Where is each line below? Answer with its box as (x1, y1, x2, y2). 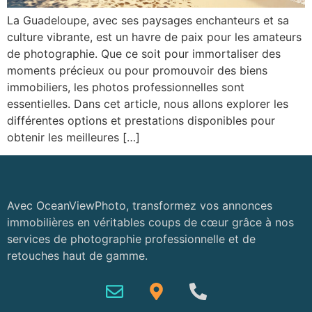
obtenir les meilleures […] (7, 130, 140, 144)
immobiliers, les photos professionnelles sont (7, 79, 244, 94)
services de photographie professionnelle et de (7, 232, 256, 247)
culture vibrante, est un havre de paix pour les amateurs (7, 29, 302, 44)
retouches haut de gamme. (7, 249, 148, 263)
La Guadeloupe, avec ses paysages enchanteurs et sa (7, 13, 289, 27)
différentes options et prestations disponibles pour (7, 113, 275, 127)
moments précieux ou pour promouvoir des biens (7, 63, 267, 77)
